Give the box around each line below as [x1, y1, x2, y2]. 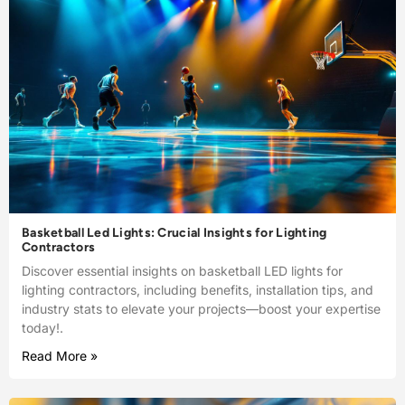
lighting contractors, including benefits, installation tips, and [22, 281, 373, 297]
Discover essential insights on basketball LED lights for [22, 262, 343, 278]
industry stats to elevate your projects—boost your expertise [22, 300, 381, 316]
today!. [22, 319, 63, 335]
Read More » [22, 347, 98, 363]
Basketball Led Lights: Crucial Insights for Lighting [22, 224, 327, 240]
